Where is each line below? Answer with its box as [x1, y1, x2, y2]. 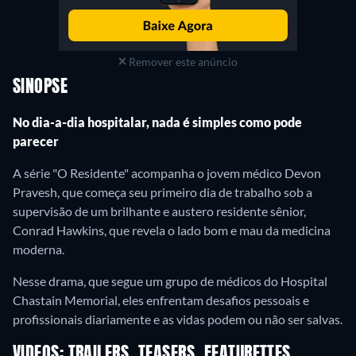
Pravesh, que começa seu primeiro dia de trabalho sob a [13, 184, 312, 199]
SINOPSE [13, 78, 68, 96]
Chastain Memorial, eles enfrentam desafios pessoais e [13, 292, 309, 308]
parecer [13, 133, 59, 149]
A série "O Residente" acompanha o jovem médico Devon [13, 164, 321, 180]
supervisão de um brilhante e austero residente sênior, [13, 203, 306, 219]
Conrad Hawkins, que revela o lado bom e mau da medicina [13, 222, 331, 238]
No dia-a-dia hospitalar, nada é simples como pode [13, 114, 302, 130]
